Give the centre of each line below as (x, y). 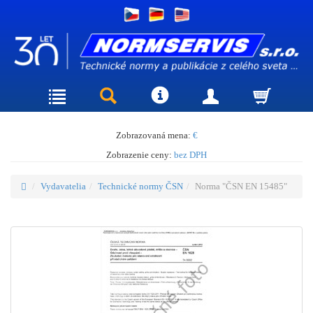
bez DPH (190, 154)
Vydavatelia (63, 186)
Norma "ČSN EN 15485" (241, 186)
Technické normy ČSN (140, 186)
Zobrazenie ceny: (140, 154)
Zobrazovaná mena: (154, 135)
